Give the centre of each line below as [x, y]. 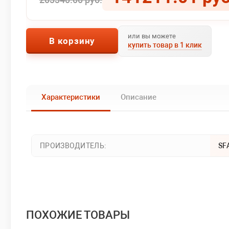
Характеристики [71, 97]
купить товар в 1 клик [165, 45]
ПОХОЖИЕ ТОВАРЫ [78, 215]
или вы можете [152, 36]
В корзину [72, 41]
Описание [139, 97]
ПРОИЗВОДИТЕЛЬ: [73, 145]
